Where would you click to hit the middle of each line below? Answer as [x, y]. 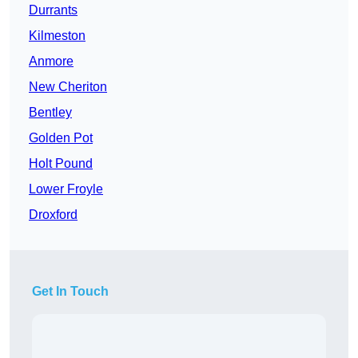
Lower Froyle [66, 189]
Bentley [50, 113]
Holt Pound [61, 164]
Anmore [51, 62]
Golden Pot [61, 138]
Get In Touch [70, 292]
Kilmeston [57, 36]
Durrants [53, 10]
